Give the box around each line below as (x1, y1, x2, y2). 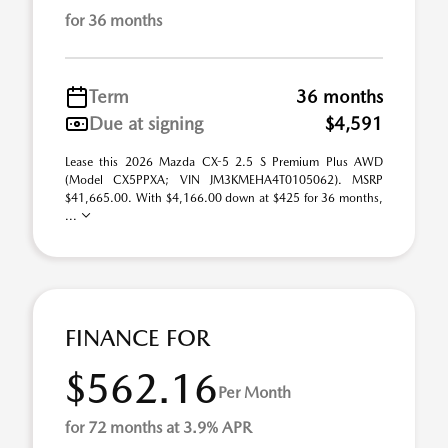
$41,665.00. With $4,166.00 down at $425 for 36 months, (65, 191, 383, 205)
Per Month (218, 382, 291, 402)
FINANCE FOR (65, 324, 210, 352)
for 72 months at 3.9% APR (65, 418, 252, 437)
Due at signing (89, 113, 203, 134)
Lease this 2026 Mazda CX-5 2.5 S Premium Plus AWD (65, 155, 383, 169)
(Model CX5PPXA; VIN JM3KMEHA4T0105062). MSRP (65, 173, 383, 187)
